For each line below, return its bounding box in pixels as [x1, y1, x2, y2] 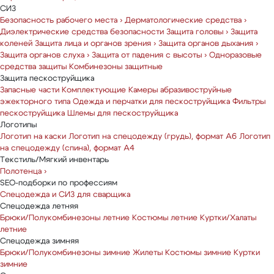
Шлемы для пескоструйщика [67, 109, 178, 117]
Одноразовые [209, 51, 262, 59]
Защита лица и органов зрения [35, 40, 151, 48]
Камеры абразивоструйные [128, 86, 232, 94]
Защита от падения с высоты [92, 51, 202, 59]
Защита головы [166, 28, 223, 36]
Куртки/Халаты [200, 214, 256, 222]
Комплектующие [62, 86, 126, 94]
